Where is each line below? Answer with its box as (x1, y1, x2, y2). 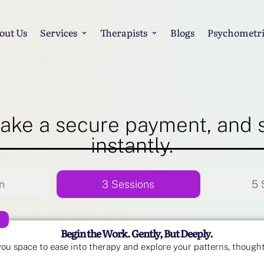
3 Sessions (102, 177, 154, 190)
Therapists (100, 25, 147, 39)
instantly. (91, 133, 173, 157)
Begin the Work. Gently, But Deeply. (60, 225, 213, 240)
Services (39, 25, 77, 39)
